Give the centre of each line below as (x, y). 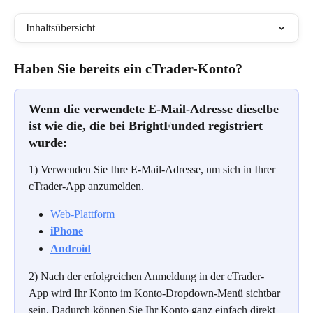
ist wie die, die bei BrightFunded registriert (147, 126)
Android (71, 248)
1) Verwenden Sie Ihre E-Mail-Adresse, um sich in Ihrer (153, 169)
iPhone (67, 231)
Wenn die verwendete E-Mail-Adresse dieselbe (155, 109)
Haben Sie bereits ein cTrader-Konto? (128, 68)
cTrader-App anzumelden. (86, 186)
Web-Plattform (82, 214)
